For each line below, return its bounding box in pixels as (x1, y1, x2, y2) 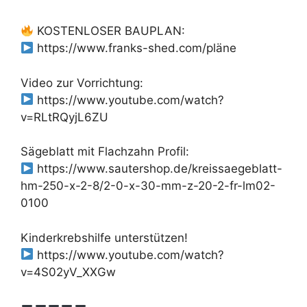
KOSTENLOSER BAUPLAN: (34, 24, 186, 38)
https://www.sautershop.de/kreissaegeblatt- (34, 162, 283, 176)
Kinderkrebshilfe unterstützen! (21, 230, 188, 245)
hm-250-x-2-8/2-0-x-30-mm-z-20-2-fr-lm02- (21, 179, 275, 193)
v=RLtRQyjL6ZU (21, 110, 108, 124)
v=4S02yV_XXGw (21, 265, 116, 279)
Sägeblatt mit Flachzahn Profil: (21, 145, 189, 159)
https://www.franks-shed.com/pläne (34, 41, 237, 56)
